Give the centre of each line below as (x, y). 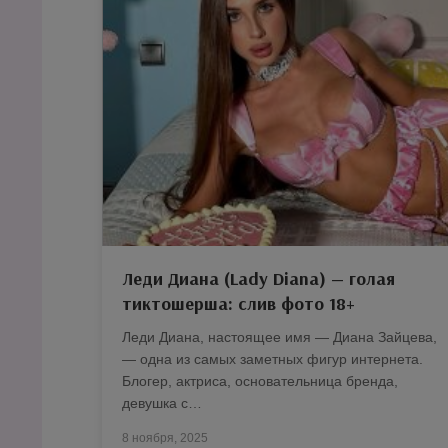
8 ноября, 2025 (165, 437)
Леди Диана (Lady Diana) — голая (258, 278)
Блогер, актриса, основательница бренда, (260, 380)
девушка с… (162, 402)
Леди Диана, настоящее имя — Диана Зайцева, (279, 336)
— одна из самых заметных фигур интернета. (272, 358)
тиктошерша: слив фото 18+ (238, 303)
